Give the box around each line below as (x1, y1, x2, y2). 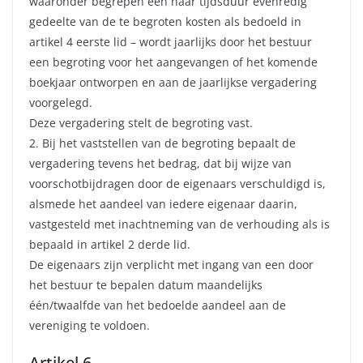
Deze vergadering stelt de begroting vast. (29, 115, 253, 131)
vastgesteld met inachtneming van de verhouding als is (29, 216, 330, 233)
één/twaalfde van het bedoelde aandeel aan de (29, 297, 286, 314)
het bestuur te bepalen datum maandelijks (29, 277, 263, 293)
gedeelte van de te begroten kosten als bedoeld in (29, 14, 301, 30)
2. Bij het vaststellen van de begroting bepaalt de (29, 135, 296, 152)
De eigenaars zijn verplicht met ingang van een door (29, 257, 314, 273)
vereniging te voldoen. (29, 318, 150, 334)
